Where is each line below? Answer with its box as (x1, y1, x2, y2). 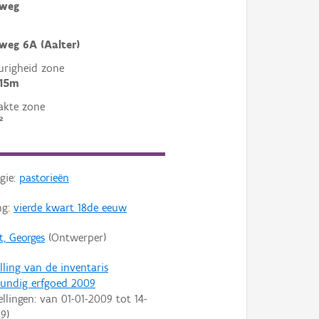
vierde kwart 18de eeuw (13, 201, 127, 215)
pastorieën (19, 171, 69, 185)
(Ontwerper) (44, 231, 106, 245)
